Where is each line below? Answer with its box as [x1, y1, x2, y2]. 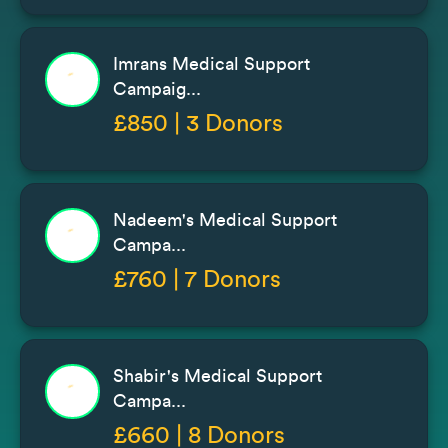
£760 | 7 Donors [113, 267, 281, 292]
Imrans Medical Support [113, 54, 310, 73]
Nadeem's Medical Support [113, 210, 337, 229]
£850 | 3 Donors [113, 111, 283, 136]
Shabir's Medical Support [113, 366, 322, 385]
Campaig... [113, 79, 201, 98]
